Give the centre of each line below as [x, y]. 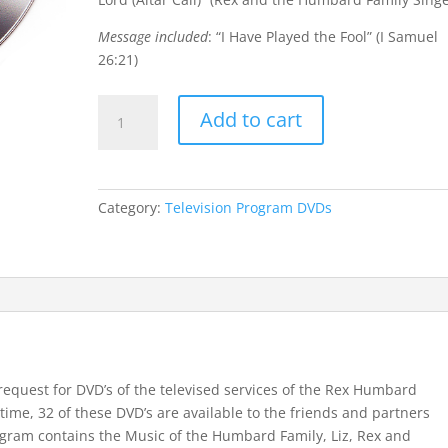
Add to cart [251, 119]
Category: [132, 207]
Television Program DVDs [249, 207]
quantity [125, 220]
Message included [153, 36]
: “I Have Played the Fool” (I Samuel [323, 36]
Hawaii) [122, 197]
